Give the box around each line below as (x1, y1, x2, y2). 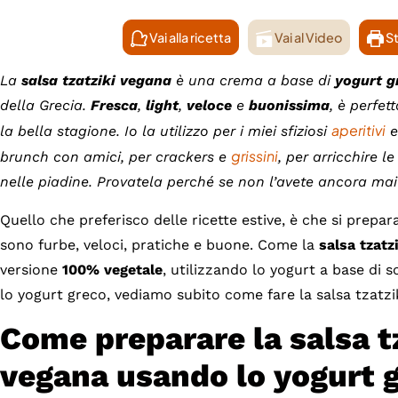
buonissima (249, 97, 330, 115)
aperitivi (331, 121, 386, 140)
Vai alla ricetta (147, 29, 232, 46)
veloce (187, 97, 236, 115)
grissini (231, 147, 278, 166)
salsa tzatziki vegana (17, 72, 176, 90)
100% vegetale (58, 260, 163, 278)
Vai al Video (272, 29, 342, 46)
